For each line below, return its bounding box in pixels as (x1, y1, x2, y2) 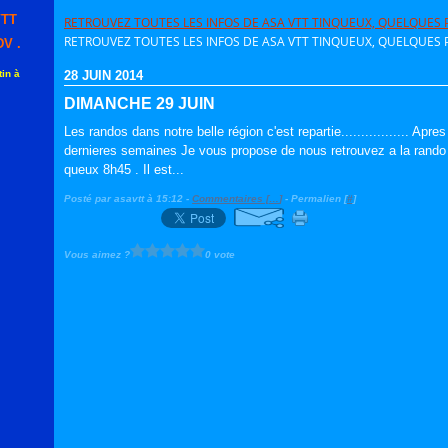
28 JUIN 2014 (64, 68, 143, 83)
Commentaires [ (192, 193, 269, 204)
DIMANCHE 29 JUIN (64, 95, 215, 112)
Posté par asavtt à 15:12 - (64, 193, 192, 204)
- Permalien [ (282, 193, 347, 204)
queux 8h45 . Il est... (64, 162, 184, 177)
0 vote (205, 248, 235, 260)
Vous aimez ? (64, 248, 130, 260)
